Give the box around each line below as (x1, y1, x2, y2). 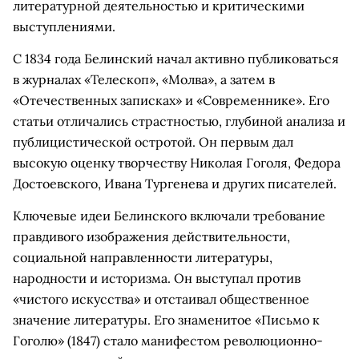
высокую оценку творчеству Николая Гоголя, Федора (13, 155, 341, 171)
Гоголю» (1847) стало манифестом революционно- (13, 333, 323, 349)
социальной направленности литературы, (13, 249, 272, 265)
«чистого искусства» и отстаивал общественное (13, 291, 309, 307)
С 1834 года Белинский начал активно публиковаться (13, 50, 339, 67)
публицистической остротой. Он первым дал (13, 134, 293, 150)
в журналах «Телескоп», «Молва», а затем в (13, 71, 275, 87)
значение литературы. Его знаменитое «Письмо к (13, 312, 320, 328)
